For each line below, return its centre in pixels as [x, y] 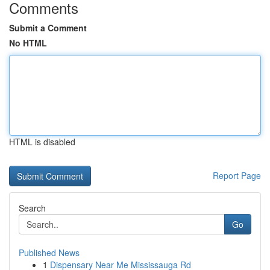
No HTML [28, 43]
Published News [49, 253]
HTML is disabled [42, 142]
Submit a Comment [48, 28]
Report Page [237, 175]
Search [32, 208]
